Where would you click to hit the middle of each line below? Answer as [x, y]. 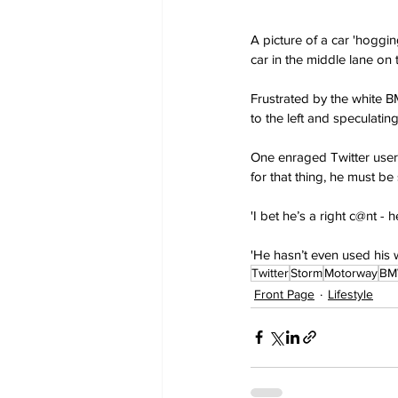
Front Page [284, 294]
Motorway [351, 272]
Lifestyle [350, 294]
